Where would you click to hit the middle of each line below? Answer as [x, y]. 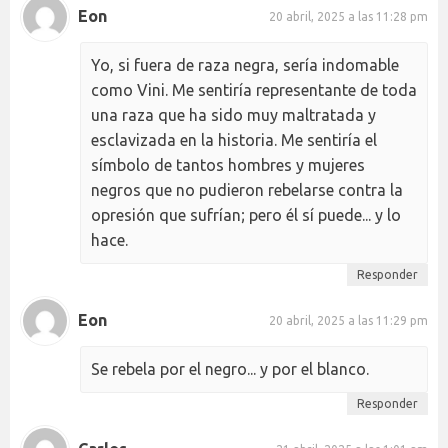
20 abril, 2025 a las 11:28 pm [348, 17]
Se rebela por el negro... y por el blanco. [230, 368]
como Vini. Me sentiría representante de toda [254, 89]
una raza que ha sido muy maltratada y [233, 114]
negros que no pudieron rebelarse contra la [247, 189]
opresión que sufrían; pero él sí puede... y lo [246, 214]
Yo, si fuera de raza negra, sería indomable [245, 64]
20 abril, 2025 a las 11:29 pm [348, 321]
